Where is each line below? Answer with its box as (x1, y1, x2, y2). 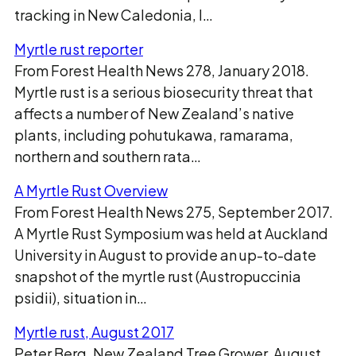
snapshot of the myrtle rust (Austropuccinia (14, 267, 301, 285)
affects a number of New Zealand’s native (14, 104, 294, 122)
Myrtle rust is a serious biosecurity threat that (14, 83, 313, 101)
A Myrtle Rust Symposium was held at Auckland (14, 224, 328, 242)
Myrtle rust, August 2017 (14, 323, 174, 341)
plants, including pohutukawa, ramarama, (14, 126, 293, 144)
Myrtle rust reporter (14, 40, 143, 58)
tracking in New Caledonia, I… (14, 6, 213, 24)
